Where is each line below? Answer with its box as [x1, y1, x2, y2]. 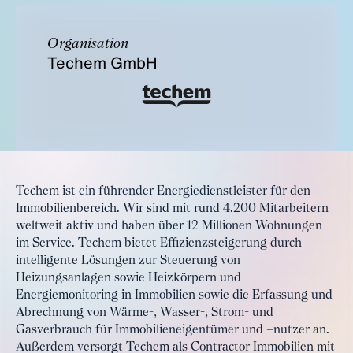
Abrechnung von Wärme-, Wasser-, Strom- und [16, 307, 273, 319]
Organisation [47, 37, 128, 51]
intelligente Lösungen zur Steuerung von [16, 255, 240, 267]
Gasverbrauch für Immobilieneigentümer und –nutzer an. [16, 324, 329, 336]
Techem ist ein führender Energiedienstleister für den [16, 185, 310, 198]
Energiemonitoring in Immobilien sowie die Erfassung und [16, 289, 333, 302]
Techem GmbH [47, 51, 158, 74]
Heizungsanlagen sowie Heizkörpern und [16, 272, 241, 284]
